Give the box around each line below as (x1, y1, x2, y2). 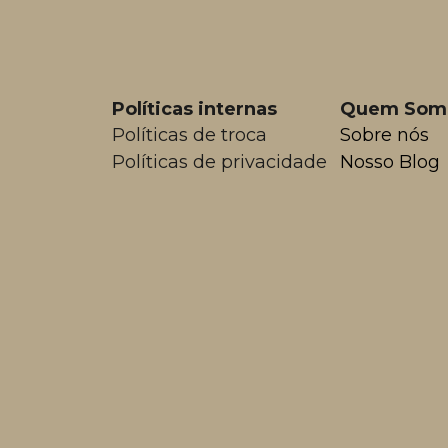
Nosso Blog (340, 150, 440, 173)
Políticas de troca (112, 124, 267, 147)
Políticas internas (112, 98, 277, 120)
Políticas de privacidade (112, 150, 327, 173)
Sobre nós (340, 124, 429, 147)
